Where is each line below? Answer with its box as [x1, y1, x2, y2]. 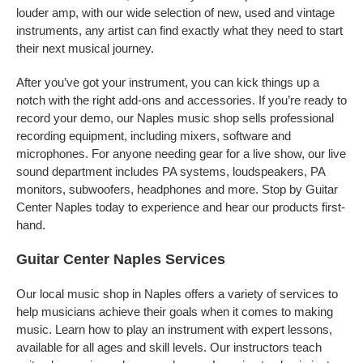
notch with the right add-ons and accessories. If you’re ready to [16, 93, 347, 107]
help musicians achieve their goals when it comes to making [16, 305, 333, 318]
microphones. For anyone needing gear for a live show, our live [16, 147, 346, 160]
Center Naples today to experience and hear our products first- [16, 200, 345, 214]
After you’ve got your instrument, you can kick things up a [16, 75, 319, 89]
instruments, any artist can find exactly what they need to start [16, 23, 343, 37]
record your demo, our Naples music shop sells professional [16, 111, 334, 125]
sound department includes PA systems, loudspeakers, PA [16, 164, 325, 178]
